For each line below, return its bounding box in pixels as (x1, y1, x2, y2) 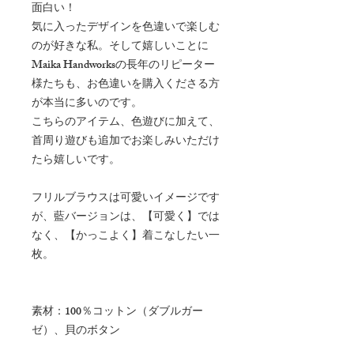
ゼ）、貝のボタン (32, 321, 120, 341)
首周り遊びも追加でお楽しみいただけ (32, 131, 220, 152)
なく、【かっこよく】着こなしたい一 (32, 226, 220, 247)
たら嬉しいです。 (32, 150, 120, 171)
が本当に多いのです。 (32, 93, 142, 114)
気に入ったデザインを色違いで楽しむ (32, 17, 220, 38)
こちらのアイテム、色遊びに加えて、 (32, 112, 220, 133)
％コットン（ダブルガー (81, 302, 203, 322)
